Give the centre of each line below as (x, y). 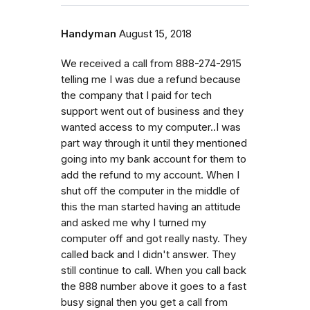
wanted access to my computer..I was (151, 127)
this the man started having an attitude (151, 207)
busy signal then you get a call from (144, 302)
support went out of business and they (152, 111)
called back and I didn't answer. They (148, 254)
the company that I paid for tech (136, 95)
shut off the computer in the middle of (151, 191)
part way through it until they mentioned (154, 143)
